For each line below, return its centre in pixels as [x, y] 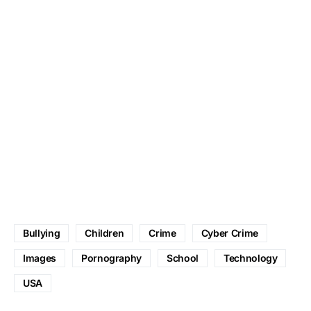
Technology [250, 258]
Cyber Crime [229, 233]
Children [104, 233]
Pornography [111, 258]
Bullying [42, 233]
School [183, 258]
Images [40, 258]
